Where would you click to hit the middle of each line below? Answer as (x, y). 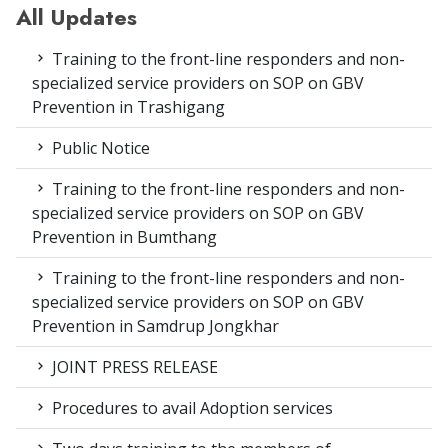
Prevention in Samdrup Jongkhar (155, 325)
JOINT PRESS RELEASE (133, 366)
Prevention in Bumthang (124, 236)
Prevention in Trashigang (128, 106)
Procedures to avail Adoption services (190, 407)
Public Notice (99, 147)
